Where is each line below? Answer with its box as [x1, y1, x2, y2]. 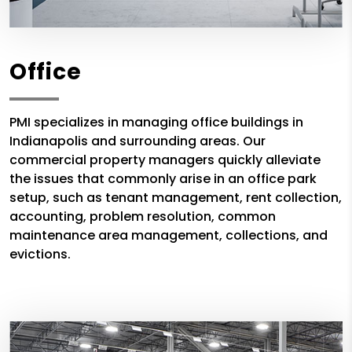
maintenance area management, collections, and [9, 226, 328, 245]
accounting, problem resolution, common [9, 207, 276, 226]
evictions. [9, 245, 71, 264]
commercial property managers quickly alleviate [9, 151, 321, 170]
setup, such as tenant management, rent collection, [9, 189, 342, 207]
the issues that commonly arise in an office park [9, 170, 317, 189]
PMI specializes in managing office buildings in [9, 113, 303, 132]
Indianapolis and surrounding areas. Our [9, 132, 266, 151]
